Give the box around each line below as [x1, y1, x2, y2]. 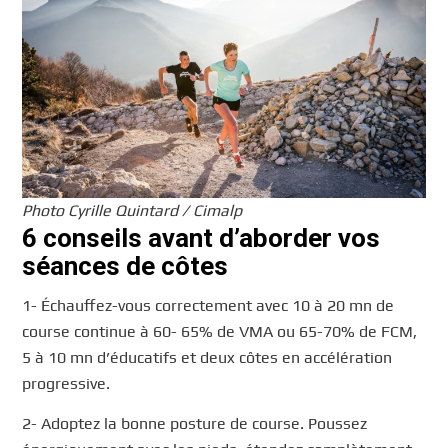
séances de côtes [22, 250, 229, 281]
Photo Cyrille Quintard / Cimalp [22, 200, 243, 220]
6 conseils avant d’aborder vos [22, 222, 381, 253]
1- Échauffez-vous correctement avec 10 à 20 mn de [22, 296, 395, 316]
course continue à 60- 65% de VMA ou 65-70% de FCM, [22, 322, 418, 342]
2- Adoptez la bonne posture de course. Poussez [22, 413, 368, 433]
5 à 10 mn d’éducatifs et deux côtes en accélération [22, 348, 393, 368]
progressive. [22, 374, 111, 394]
